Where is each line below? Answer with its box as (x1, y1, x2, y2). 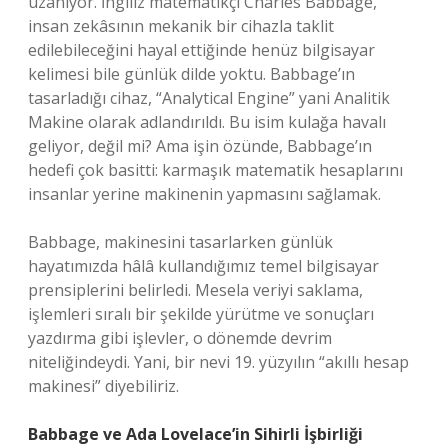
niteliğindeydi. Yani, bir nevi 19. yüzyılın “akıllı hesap (28, 351, 409, 373)
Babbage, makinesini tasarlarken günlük (28, 231, 333, 253)
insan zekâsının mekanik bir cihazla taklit (28, 15, 334, 37)
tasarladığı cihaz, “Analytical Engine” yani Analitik (28, 87, 390, 109)
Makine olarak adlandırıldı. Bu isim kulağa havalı (28, 111, 386, 133)
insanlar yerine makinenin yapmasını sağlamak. (28, 183, 381, 205)
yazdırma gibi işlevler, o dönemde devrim (28, 327, 332, 349)
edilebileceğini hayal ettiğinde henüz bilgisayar (28, 39, 375, 61)
